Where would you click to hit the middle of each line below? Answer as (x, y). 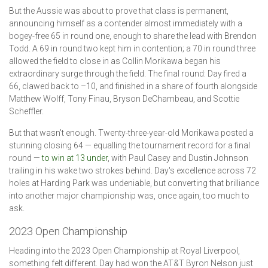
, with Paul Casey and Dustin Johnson (178, 158)
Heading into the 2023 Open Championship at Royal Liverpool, (124, 251)
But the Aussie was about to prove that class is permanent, (119, 11)
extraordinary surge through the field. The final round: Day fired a (128, 74)
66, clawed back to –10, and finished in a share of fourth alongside (133, 86)
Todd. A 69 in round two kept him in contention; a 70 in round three (132, 49)
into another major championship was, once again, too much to (129, 196)
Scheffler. (26, 112)
